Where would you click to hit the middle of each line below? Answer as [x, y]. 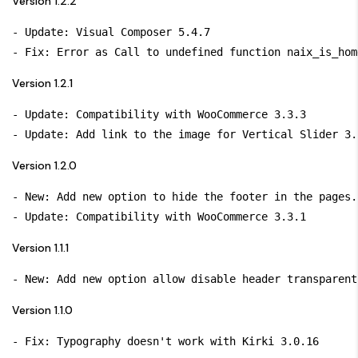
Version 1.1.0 [42, 310]
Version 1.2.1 [42, 83]
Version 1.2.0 [44, 165]
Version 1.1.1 [40, 247]
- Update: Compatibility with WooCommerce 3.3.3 [159, 114]
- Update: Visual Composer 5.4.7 [111, 32]
